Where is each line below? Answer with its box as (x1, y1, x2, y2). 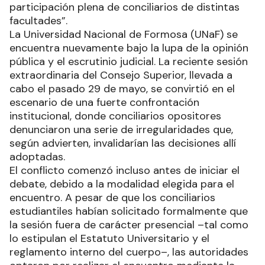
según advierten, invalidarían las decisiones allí (9, 136, 236, 151)
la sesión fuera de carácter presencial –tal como (9, 218, 248, 232)
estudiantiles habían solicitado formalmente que (9, 204, 248, 219)
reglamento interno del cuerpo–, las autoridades (9, 245, 248, 260)
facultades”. (9, 14, 67, 28)
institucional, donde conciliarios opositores (9, 109, 221, 124)
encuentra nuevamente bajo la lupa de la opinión (9, 41, 248, 56)
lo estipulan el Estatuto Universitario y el (9, 231, 209, 246)
